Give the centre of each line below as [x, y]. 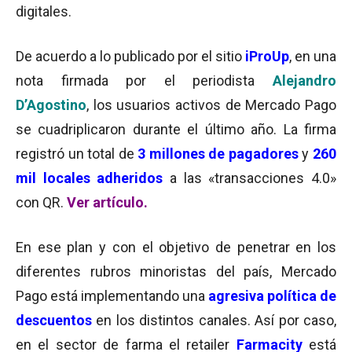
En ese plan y [64, 247]
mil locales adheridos [90, 178]
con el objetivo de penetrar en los [224, 247]
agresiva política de [272, 296]
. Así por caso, [292, 320]
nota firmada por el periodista [144, 81]
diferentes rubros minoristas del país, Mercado [176, 271]
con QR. [41, 202]
